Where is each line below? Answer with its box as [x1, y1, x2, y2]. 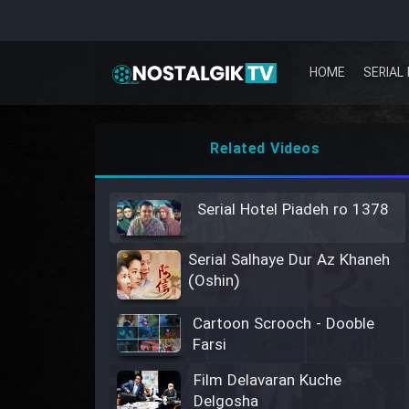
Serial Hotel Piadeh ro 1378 [197, 198, 389, 223]
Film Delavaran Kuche [193, 369, 341, 394]
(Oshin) [188, 269, 239, 295]
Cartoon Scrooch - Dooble [192, 312, 374, 338]
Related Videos [210, 138, 320, 161]
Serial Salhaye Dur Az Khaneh [188, 248, 390, 274]
